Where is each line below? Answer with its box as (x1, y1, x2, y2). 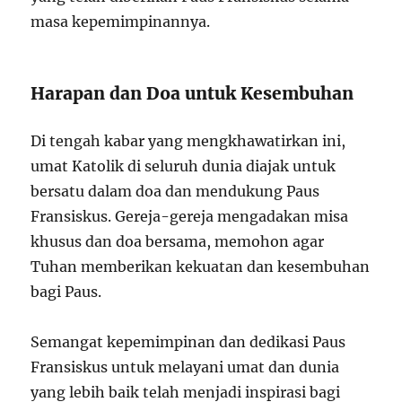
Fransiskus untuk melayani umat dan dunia (31, 357, 340, 376)
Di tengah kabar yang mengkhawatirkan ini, (31, 131, 346, 150)
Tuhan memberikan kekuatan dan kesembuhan (31, 257, 371, 275)
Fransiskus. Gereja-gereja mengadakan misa (31, 206, 349, 225)
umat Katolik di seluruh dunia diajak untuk (31, 156, 336, 175)
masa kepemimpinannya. (31, 12, 211, 31)
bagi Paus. (31, 282, 102, 301)
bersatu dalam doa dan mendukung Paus (31, 181, 320, 200)
